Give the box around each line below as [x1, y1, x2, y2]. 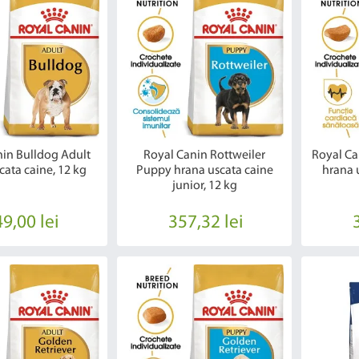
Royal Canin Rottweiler [143, 149, 266, 163]
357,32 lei [168, 213, 244, 233]
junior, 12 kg [171, 179, 237, 193]
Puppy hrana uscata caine [135, 164, 273, 178]
